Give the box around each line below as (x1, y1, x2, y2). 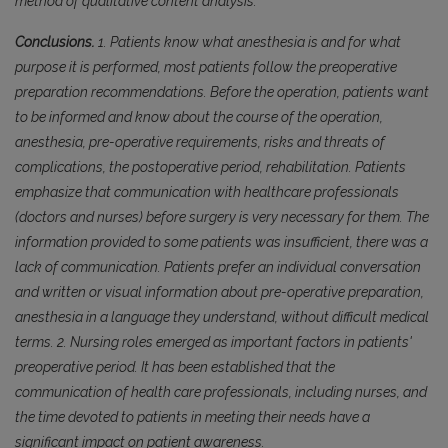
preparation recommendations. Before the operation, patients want (15, 84, 429, 101)
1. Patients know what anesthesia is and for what (95, 34, 401, 51)
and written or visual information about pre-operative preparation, (15, 284, 424, 301)
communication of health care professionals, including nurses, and (15, 384, 427, 401)
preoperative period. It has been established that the (15, 359, 335, 376)
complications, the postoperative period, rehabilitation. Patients (15, 159, 406, 176)
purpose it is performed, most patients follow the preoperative (15, 59, 397, 76)
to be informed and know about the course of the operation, (15, 109, 383, 126)
